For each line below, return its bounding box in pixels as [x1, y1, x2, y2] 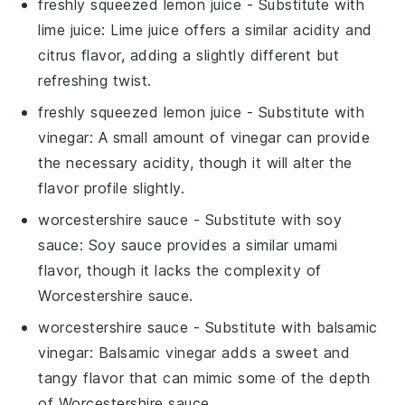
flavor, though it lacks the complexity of [38, 261, 322, 279]
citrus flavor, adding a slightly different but [38, 46, 340, 64]
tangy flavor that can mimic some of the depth [38, 369, 371, 387]
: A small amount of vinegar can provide [89, 128, 371, 146]
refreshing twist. [38, 71, 152, 89]
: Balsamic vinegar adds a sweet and [89, 344, 351, 362]
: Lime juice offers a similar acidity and [101, 21, 372, 39]
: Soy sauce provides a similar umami [79, 236, 338, 254]
